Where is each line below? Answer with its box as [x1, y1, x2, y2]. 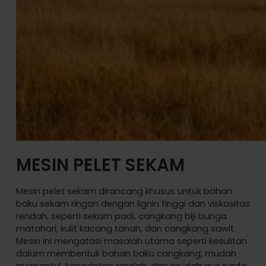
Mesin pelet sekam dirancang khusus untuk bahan [15, 185, 232, 198]
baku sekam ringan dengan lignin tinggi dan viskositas [15, 198, 250, 210]
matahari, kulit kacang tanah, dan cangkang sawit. [15, 223, 236, 235]
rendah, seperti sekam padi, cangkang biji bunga [15, 210, 227, 223]
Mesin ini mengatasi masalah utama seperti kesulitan [15, 235, 247, 248]
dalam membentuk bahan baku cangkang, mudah [15, 248, 236, 260]
